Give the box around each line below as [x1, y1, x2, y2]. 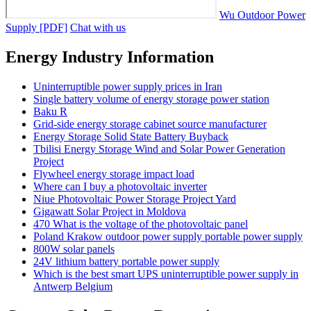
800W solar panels [33, 243, 115, 255]
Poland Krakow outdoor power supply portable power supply [33, 230, 303, 243]
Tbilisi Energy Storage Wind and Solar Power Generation [33, 143, 285, 155]
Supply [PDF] [6, 22, 67, 34]
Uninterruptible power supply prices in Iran [33, 81, 222, 93]
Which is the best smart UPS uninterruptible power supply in [33, 268, 299, 280]
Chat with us [70, 22, 126, 34]
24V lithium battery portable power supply [33, 255, 219, 268]
